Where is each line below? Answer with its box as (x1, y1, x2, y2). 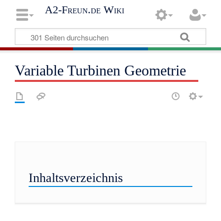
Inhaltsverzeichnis (28, 171, 123, 185)
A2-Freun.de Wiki (45, 3, 125, 16)
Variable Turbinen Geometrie (15, 62, 186, 79)
